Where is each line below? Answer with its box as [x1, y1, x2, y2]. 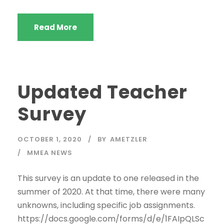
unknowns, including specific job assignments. [17, 199, 195, 211]
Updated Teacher [17, 79, 187, 105]
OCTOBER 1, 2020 [17, 134, 82, 144]
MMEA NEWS [27, 148, 72, 157]
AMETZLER [110, 134, 147, 144]
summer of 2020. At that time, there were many [17, 186, 205, 197]
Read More [34, 22, 77, 32]
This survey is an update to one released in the [17, 172, 199, 184]
